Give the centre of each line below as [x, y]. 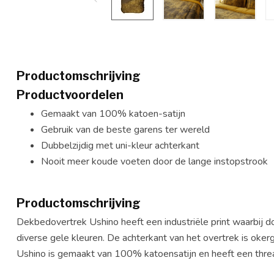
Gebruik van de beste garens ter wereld [125, 130]
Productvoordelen [70, 95]
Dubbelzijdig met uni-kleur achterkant [120, 146]
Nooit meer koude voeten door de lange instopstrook [154, 161]
